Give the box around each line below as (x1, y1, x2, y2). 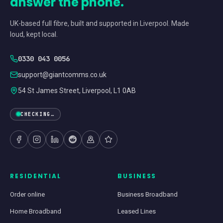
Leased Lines (117, 207, 156, 215)
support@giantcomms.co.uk (18, 71, 107, 79)
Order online (10, 190, 45, 198)
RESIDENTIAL (10, 171, 62, 180)
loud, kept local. (10, 30, 58, 39)
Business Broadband (117, 190, 178, 198)
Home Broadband (10, 207, 61, 215)
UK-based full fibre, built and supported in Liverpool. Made (10, 19, 189, 28)
